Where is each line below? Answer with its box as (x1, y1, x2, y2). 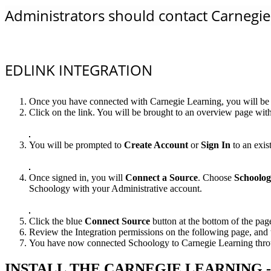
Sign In (201, 140, 230, 151)
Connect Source (85, 216, 152, 227)
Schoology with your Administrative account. (29, 183, 202, 194)
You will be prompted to (29, 140, 124, 151)
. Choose (198, 172, 234, 183)
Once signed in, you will (29, 172, 125, 183)
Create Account (124, 140, 188, 151)
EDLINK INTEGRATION (5, 60, 152, 80)
